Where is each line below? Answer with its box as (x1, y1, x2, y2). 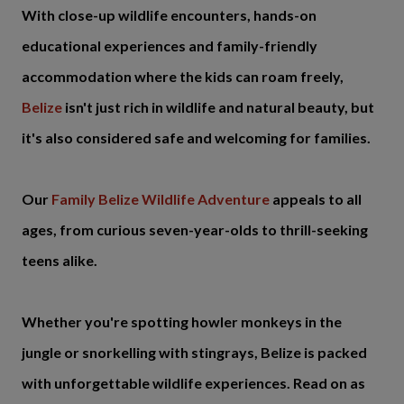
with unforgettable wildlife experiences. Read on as (22, 374, 365, 391)
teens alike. (22, 252, 97, 269)
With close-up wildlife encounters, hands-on (22, 6, 317, 23)
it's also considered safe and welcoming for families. (22, 129, 371, 146)
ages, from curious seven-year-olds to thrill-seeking (22, 221, 368, 238)
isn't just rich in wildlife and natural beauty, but (62, 98, 374, 115)
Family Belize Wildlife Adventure (51, 190, 270, 207)
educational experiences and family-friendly (22, 37, 317, 54)
